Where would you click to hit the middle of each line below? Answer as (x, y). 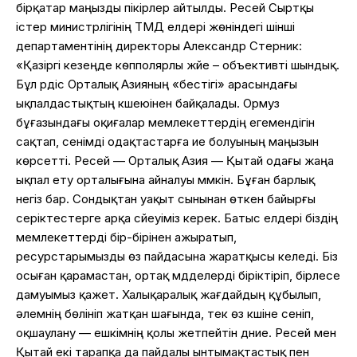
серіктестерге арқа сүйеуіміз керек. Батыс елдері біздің (177, 218)
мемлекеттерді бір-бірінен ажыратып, (126, 237)
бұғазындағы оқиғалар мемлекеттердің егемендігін (165, 122)
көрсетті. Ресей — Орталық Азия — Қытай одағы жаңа (175, 160)
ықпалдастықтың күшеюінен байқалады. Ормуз (148, 103)
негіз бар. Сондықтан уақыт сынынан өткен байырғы (166, 198)
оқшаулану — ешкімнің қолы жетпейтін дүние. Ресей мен (176, 332)
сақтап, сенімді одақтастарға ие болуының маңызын (167, 141)
